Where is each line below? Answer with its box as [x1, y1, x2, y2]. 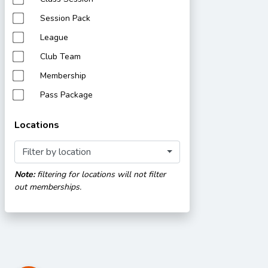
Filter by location [22, 145, 91, 159]
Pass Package [40, 89, 93, 100]
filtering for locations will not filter [35, 169, 166, 180]
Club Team [40, 51, 81, 62]
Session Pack [40, 13, 90, 24]
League [40, 32, 68, 43]
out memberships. [14, 181, 81, 193]
